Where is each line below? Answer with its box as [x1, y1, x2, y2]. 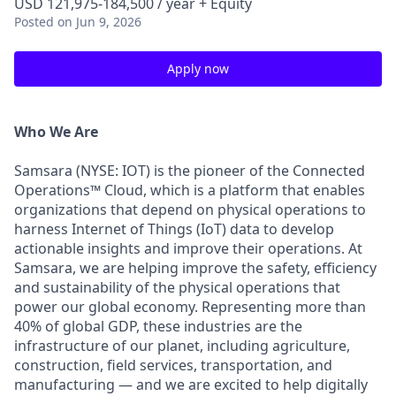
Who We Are [14, 122, 98, 141]
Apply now [167, 60, 229, 77]
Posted [14, 13, 54, 30]
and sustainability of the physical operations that [14, 278, 340, 297]
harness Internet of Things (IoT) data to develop [14, 219, 334, 239]
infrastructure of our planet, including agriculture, [14, 336, 350, 355]
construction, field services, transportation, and [14, 355, 332, 375]
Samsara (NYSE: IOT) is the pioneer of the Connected [14, 161, 365, 180]
